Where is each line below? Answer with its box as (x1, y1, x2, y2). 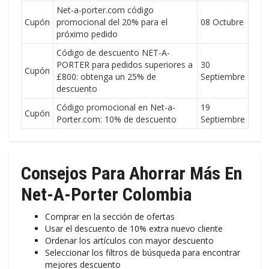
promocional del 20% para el (56, 16, 168, 28)
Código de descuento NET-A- (56, 47, 170, 58)
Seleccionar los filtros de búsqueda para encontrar (45, 247, 240, 258)
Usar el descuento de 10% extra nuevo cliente (45, 223, 223, 234)
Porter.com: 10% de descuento (56, 113, 177, 125)
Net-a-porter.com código (56, 4, 154, 16)
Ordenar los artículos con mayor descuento (45, 235, 214, 246)
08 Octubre (201, 16, 244, 28)
